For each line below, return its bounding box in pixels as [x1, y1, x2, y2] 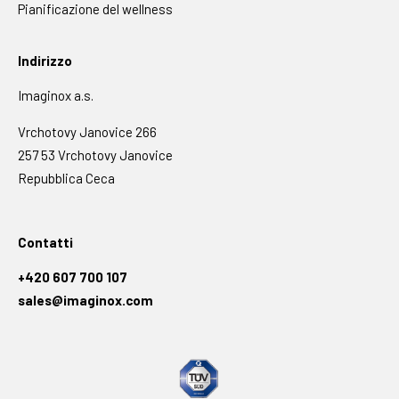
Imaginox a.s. [18, 86, 94, 103]
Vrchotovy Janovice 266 [18, 123, 157, 140]
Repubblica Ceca [18, 169, 115, 186]
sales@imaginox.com [18, 291, 153, 308]
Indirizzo [18, 52, 72, 69]
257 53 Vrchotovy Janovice [18, 146, 173, 163]
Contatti [18, 233, 73, 250]
